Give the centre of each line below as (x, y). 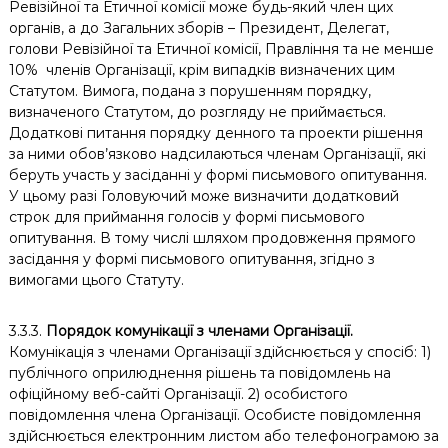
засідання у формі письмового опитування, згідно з (191, 259)
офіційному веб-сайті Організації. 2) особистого (178, 394)
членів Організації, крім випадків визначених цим (220, 70)
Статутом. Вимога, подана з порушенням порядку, (189, 91)
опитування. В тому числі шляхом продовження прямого (212, 238)
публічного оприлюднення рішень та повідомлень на (199, 373)
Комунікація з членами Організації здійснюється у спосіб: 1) (219, 352)
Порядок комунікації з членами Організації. (197, 331)
